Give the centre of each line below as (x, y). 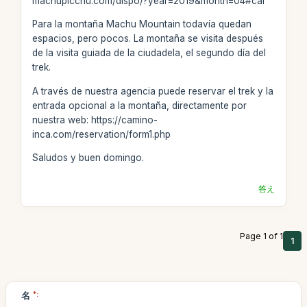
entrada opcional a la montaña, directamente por (139, 105)
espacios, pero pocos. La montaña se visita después (147, 38)
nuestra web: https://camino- (95, 120)
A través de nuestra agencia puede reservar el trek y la (152, 91)
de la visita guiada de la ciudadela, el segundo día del (149, 53)
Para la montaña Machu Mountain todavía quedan (142, 24)
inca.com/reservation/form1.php (101, 134)
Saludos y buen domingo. (88, 158)
